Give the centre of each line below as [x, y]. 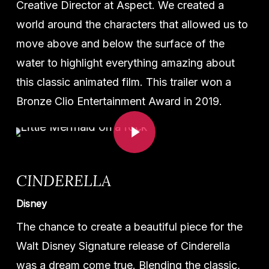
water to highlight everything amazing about [125, 63]
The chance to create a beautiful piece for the [129, 227]
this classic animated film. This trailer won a [123, 82]
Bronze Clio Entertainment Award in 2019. [119, 101]
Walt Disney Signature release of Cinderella [123, 246]
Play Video [127, 110]
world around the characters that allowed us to [132, 25]
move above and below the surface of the [120, 44]
